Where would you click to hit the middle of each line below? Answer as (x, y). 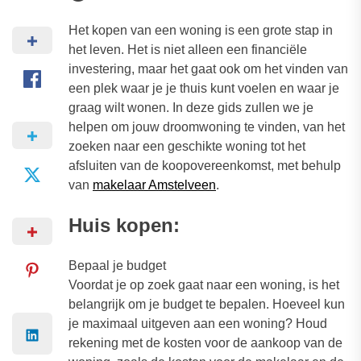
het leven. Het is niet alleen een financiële (188, 50)
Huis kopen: (124, 226)
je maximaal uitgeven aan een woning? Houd (198, 324)
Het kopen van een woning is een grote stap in (201, 31)
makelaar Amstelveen (154, 185)
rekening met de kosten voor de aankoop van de (205, 343)
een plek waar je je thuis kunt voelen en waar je (204, 89)
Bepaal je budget (117, 266)
